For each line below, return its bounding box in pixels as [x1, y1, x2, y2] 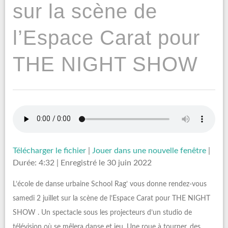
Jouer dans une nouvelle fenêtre [92, 146, 206, 155]
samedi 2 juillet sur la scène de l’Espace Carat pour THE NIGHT [13, 194, 210, 202]
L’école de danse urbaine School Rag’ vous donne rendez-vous [13, 180, 207, 188]
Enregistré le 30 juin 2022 [61, 158, 152, 167]
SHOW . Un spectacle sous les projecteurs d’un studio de [13, 209, 192, 216]
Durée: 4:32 [13, 158, 54, 167]
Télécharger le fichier [13, 146, 86, 155]
